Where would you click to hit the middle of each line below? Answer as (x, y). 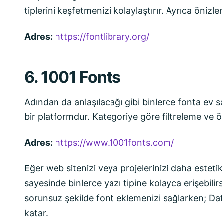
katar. (36, 213)
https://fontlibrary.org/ (102, 36)
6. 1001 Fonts (73, 77)
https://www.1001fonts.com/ (114, 142)
